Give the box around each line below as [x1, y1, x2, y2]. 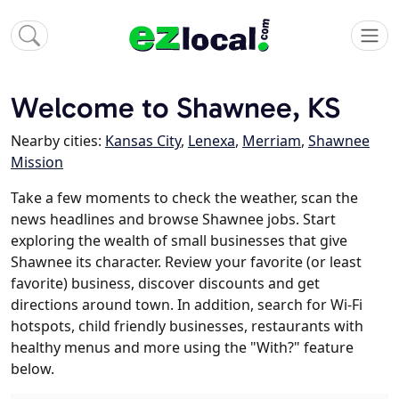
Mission [11, 152, 63, 173]
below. [11, 359, 54, 379]
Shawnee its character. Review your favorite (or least [11, 252, 362, 273]
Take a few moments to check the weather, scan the [11, 188, 358, 208]
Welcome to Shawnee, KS [11, 90, 340, 126]
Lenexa [188, 131, 235, 151]
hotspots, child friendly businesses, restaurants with [11, 316, 363, 337]
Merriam [242, 131, 301, 151]
